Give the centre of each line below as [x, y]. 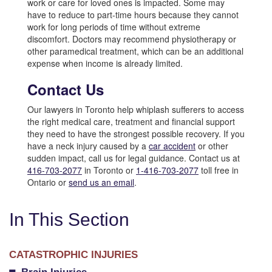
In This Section [69, 219]
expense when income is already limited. [105, 63]
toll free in [219, 170]
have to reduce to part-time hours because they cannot [133, 15]
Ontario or [48, 182]
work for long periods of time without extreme [114, 27]
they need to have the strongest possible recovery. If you [136, 134]
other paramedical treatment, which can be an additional [135, 51]
